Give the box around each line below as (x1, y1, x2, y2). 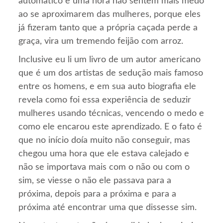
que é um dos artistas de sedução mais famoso (18, 69, 204, 78)
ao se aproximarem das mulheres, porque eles (18, 10, 201, 19)
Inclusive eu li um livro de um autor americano (18, 55, 201, 65)
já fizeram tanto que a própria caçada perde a (18, 23, 198, 33)
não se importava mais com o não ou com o (18, 163, 190, 172)
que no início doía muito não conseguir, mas (18, 136, 191, 145)
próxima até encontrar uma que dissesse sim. (18, 203, 197, 213)
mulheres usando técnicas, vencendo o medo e (18, 109, 205, 118)
